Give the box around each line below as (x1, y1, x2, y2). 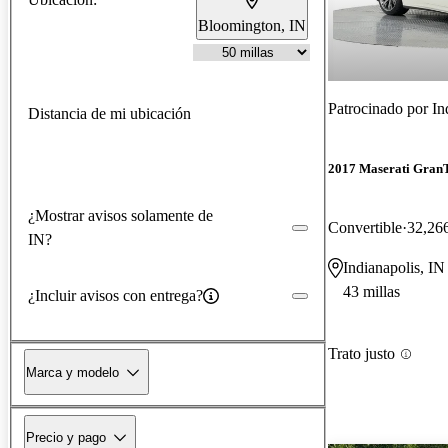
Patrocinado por (328, 99, 432, 117)
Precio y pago (26, 429, 106, 445)
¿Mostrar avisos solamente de (28, 206, 213, 224)
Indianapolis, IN (343, 259, 445, 277)
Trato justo (328, 345, 395, 363)
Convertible (328, 219, 402, 237)
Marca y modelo (26, 364, 119, 380)
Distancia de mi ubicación (28, 104, 191, 122)
